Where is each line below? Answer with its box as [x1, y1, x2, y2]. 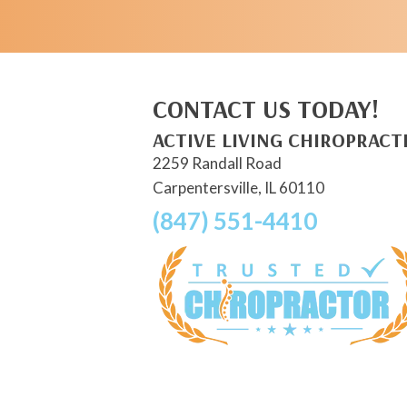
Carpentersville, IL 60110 [152, 178, 324, 197]
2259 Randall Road [152, 154, 282, 173]
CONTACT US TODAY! [152, 93, 379, 124]
